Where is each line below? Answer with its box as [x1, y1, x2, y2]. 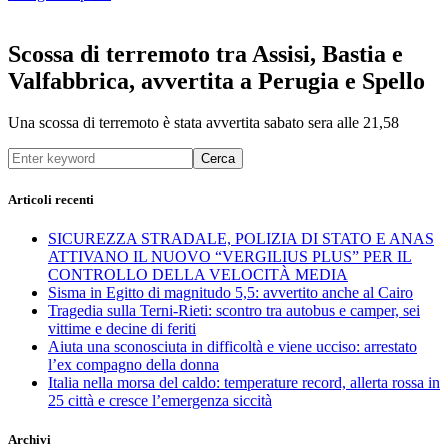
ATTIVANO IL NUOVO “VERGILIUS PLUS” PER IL [48, 247, 412, 265]
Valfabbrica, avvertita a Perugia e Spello [8, 67, 425, 94]
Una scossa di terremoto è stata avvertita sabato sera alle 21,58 [8, 114, 399, 132]
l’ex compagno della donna [48, 355, 219, 373]
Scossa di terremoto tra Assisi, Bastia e [8, 40, 403, 67]
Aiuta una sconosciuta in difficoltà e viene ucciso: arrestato [48, 337, 417, 355]
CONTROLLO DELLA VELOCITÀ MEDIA [48, 265, 348, 283]
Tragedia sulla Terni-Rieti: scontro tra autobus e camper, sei [48, 301, 420, 319]
